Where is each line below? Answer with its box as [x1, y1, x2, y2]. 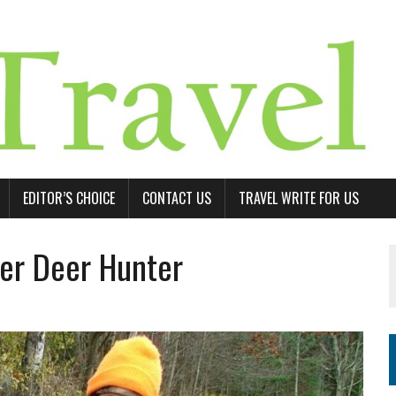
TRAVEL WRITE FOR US [239, 187, 359, 209]
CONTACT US [142, 187, 211, 209]
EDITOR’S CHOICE [23, 187, 115, 209]
